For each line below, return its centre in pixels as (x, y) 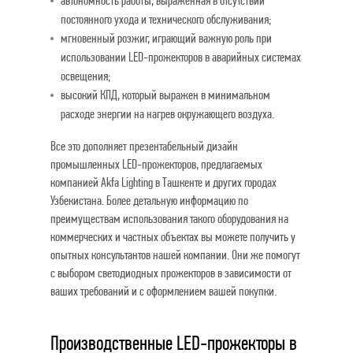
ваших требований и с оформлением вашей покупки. (163, 291)
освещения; (85, 76)
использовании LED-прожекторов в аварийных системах (181, 57)
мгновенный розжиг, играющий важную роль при (166, 38)
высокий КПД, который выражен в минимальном (165, 95)
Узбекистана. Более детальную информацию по (149, 201)
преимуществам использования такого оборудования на (169, 219)
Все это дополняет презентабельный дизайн (144, 146)
